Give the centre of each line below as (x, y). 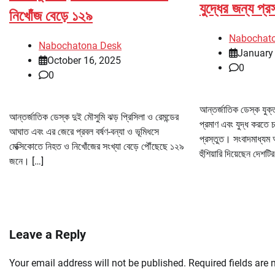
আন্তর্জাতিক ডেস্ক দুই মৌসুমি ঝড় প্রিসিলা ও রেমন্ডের (94, 117)
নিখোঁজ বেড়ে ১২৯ (51, 16)
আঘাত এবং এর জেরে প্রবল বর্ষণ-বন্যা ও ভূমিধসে (84, 132)
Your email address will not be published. (98, 263)
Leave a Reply (48, 235)
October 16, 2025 (84, 61)
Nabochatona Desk (80, 46)
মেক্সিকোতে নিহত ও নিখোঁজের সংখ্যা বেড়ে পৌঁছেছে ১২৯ (97, 147)
